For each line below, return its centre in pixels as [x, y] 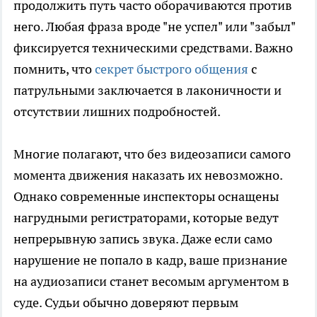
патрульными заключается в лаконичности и [148, 91]
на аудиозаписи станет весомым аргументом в [151, 282]
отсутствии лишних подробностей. [117, 112]
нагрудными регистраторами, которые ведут [146, 218]
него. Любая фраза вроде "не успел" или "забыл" [154, 27]
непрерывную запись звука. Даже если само [143, 239]
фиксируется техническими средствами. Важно [153, 48]
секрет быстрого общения [172, 69]
